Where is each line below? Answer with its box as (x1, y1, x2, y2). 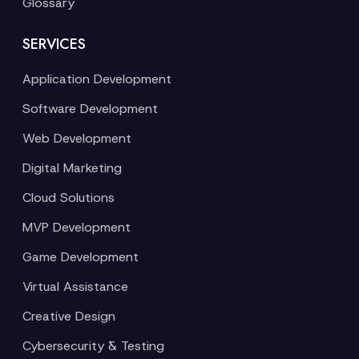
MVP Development (22, 219, 131, 236)
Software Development (22, 100, 158, 117)
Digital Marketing (22, 159, 122, 176)
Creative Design (22, 308, 115, 325)
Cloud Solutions (22, 189, 115, 206)
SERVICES (22, 34, 86, 54)
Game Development (22, 248, 139, 265)
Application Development (22, 71, 171, 87)
